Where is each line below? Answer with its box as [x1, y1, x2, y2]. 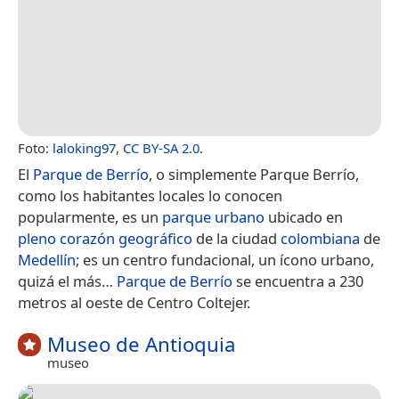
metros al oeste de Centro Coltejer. [18, 291, 250, 313]
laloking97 [53, 138, 116, 157]
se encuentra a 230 [232, 270, 363, 291]
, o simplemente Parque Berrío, [149, 163, 359, 184]
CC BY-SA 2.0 [123, 138, 199, 157]
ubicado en [265, 206, 343, 227]
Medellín [18, 248, 76, 270]
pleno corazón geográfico [18, 227, 192, 248]
